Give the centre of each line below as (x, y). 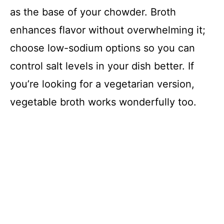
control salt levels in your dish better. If (102, 66)
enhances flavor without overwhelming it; (108, 30)
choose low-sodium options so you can (102, 48)
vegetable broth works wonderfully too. (103, 102)
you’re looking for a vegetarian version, (102, 84)
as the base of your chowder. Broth (93, 12)
